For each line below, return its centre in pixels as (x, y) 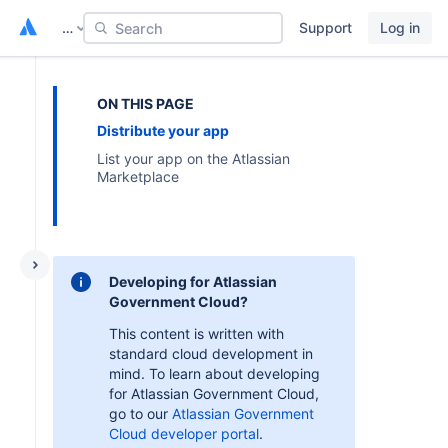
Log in (400, 27)
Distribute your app (163, 130)
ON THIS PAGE (145, 103)
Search (139, 28)
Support (325, 27)
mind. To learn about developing (214, 373)
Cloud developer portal (184, 433)
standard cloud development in (211, 353)
